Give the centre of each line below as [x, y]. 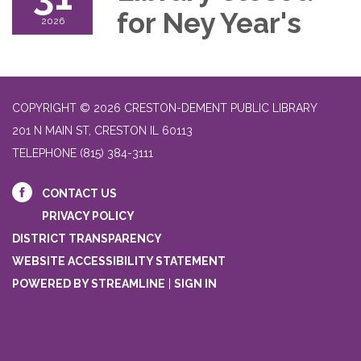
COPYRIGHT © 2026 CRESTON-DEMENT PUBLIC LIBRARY [165, 108]
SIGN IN [195, 284]
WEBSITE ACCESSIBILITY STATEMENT [119, 261]
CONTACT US [79, 193]
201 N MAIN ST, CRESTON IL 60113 [102, 131]
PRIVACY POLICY [88, 216]
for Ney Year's [209, 23]
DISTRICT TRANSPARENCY [87, 239]
